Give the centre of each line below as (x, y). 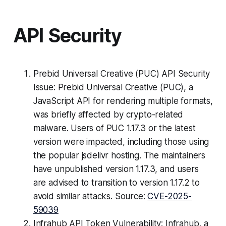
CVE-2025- (169, 196)
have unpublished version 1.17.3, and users (116, 169)
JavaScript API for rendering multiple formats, (123, 101)
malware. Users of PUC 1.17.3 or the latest (114, 128)
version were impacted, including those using (121, 142)
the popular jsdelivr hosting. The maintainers (119, 156)
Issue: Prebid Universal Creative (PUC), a (113, 88)
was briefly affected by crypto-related (108, 115)
